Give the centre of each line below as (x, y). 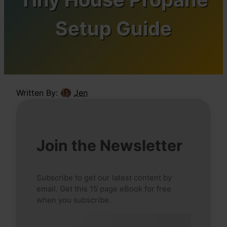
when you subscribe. (74, 200)
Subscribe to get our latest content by (104, 177)
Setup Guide (113, 29)
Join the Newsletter (109, 145)
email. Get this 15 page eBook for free (104, 188)
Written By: (37, 92)
